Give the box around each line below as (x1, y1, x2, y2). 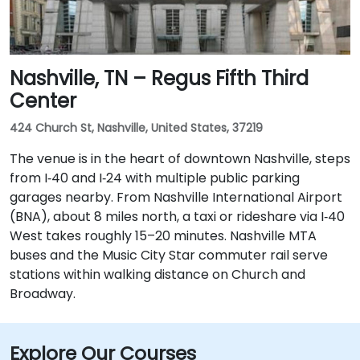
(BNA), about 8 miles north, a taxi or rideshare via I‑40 (10, 207, 345, 226)
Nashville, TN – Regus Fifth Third (10, 65, 309, 92)
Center (10, 88, 76, 114)
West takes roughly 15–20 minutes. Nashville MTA (10, 227, 317, 245)
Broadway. (10, 284, 76, 303)
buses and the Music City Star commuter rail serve (10, 246, 328, 264)
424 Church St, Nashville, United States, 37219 (10, 120, 263, 136)
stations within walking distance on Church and (10, 265, 305, 284)
